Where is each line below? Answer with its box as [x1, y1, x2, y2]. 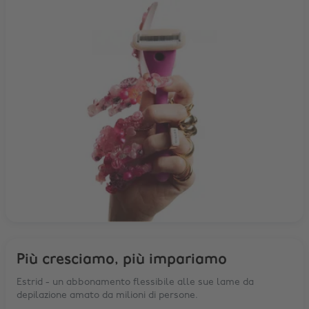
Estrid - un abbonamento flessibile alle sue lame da [17, 277, 254, 288]
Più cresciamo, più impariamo [17, 251, 227, 268]
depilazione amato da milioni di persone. [17, 290, 198, 301]
